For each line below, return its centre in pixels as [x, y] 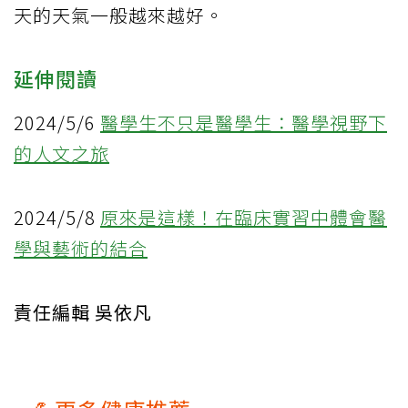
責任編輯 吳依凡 [83, 312]
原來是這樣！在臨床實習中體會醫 [244, 218]
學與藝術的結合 [81, 249]
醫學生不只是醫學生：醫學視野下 [244, 123]
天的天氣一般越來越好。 [119, 15]
